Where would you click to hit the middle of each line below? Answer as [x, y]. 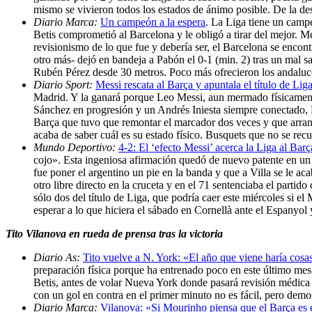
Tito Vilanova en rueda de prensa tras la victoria [114, 233]
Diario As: [58, 257]
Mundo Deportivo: [76, 147]
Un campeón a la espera [153, 22]
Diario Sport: [64, 84]
